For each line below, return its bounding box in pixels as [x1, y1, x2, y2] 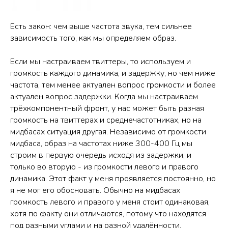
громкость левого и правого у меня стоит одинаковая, [10, 196, 210, 208]
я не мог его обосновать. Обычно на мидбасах [10, 185, 180, 196]
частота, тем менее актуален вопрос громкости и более [10, 79, 216, 91]
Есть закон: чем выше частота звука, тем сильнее [10, 21, 192, 33]
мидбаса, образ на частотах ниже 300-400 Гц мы [10, 138, 192, 150]
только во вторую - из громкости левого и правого [10, 161, 198, 173]
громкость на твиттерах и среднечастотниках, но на [10, 115, 202, 126]
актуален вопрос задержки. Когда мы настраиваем [10, 91, 198, 103]
